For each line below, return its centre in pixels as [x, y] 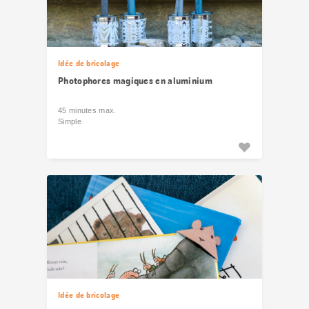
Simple [70, 121]
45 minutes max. [87, 110]
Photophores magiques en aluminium [135, 81]
